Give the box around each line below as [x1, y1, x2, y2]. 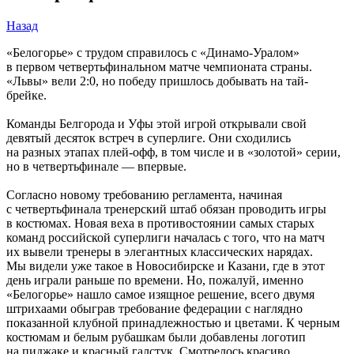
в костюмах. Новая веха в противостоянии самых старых [6, 216, 314, 230]
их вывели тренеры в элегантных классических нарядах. [6, 244, 313, 258]
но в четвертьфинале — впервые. [6, 159, 186, 173]
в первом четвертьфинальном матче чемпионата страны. [6, 59, 312, 73]
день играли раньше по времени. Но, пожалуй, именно [6, 273, 303, 287]
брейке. [6, 88, 47, 102]
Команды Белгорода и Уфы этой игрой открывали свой [6, 116, 307, 130]
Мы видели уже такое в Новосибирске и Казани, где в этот [6, 258, 325, 273]
